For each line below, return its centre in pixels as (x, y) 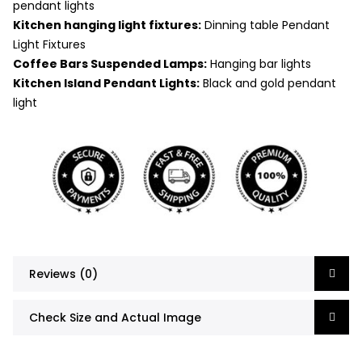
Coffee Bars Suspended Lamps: (110, 63)
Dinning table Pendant (265, 25)
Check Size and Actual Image (115, 317)
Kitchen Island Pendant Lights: (106, 83)
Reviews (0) (63, 274)
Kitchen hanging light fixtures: (107, 25)
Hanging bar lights (259, 63)
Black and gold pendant (268, 83)
